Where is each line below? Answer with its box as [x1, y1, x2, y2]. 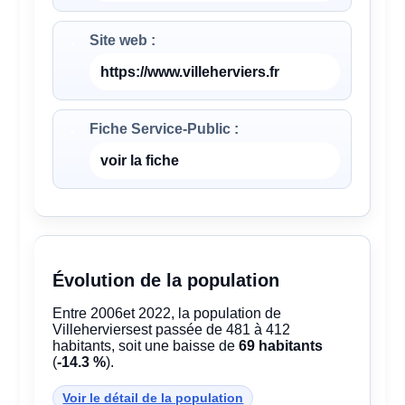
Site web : [89, 33, 156, 49]
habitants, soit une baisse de [52, 338, 240, 354]
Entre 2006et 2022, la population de [52, 306, 282, 322]
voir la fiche [100, 153, 180, 169]
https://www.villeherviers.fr [100, 64, 280, 80]
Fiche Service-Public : [89, 121, 240, 137]
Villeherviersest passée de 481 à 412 [52, 322, 291, 338]
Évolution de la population [52, 270, 280, 291]
